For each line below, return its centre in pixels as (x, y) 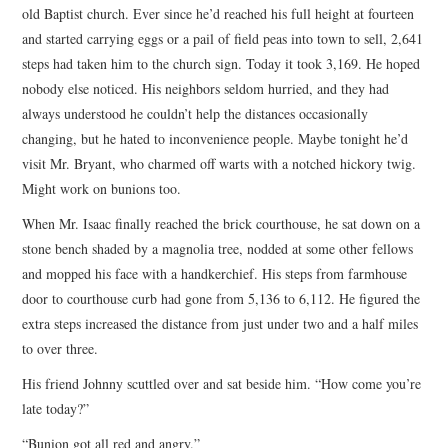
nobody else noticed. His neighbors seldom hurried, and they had (206, 88)
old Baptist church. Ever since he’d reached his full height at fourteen (218, 13)
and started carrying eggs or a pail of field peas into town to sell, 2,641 (223, 38)
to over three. (60, 348)
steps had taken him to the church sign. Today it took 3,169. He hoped (221, 63)
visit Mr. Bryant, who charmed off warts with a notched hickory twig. (219, 163)
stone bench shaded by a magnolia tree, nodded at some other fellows (218, 248)
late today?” (56, 408)
